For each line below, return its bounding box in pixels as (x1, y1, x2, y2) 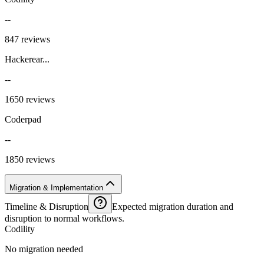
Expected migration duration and (112, 201, 233, 212)
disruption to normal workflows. (5, 213, 124, 223)
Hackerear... (5, 54, 49, 64)
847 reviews (5, 34, 50, 44)
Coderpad (5, 114, 41, 124)
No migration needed (5, 243, 83, 254)
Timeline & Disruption (5, 201, 88, 212)
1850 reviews (5, 154, 55, 164)
